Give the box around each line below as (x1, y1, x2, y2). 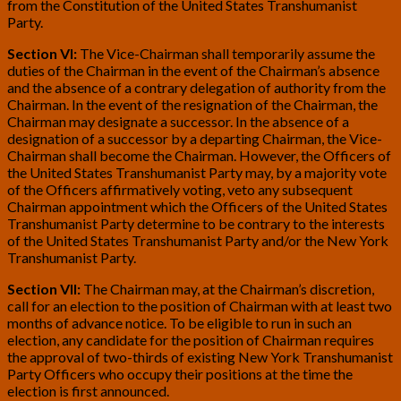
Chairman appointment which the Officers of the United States (7, 197, 388, 215)
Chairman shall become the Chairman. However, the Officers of (7, 146, 391, 164)
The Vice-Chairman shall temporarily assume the (80, 44, 375, 62)
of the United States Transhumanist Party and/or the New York (7, 231, 388, 249)
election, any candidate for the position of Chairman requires (7, 330, 374, 348)
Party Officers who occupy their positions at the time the (7, 364, 353, 382)
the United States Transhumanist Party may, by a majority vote (7, 163, 387, 181)
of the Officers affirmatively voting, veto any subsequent (7, 180, 353, 198)
